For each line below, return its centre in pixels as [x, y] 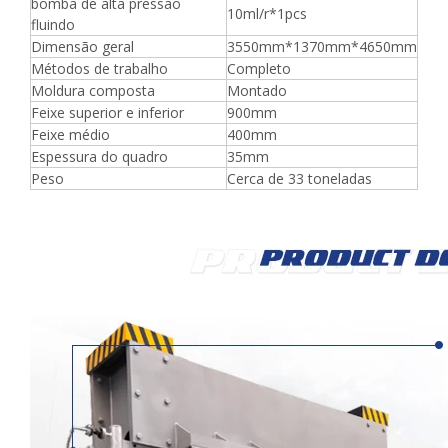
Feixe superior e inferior [107, 112]
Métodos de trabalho [99, 68]
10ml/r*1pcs [267, 13]
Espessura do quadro [99, 156]
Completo [259, 68]
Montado [257, 90]
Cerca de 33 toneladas [299, 178]
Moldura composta [93, 90]
